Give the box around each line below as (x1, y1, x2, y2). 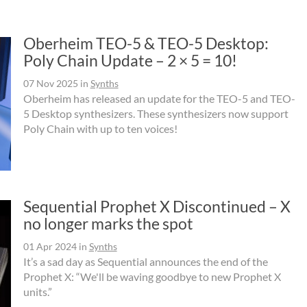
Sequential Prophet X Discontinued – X (23, 196, 291, 216)
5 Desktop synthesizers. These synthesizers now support (23, 106, 288, 120)
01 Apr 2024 (23, 240, 77, 252)
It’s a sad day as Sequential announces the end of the (23, 254, 268, 268)
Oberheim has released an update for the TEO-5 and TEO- (23, 91, 295, 105)
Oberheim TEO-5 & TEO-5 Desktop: (23, 33, 269, 53)
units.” (23, 284, 52, 298)
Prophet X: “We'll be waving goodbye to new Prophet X (23, 269, 281, 283)
